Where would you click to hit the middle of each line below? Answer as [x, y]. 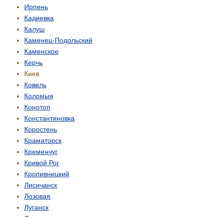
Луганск [36, 207]
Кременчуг [41, 151]
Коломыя [39, 96]
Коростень [41, 129]
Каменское [41, 51]
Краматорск [43, 140]
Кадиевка [39, 18]
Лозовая [37, 196]
